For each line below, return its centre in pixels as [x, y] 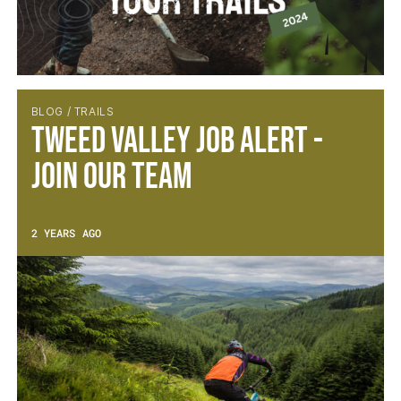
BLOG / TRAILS [73, 111]
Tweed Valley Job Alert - [177, 141]
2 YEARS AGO [66, 233]
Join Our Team [111, 177]
